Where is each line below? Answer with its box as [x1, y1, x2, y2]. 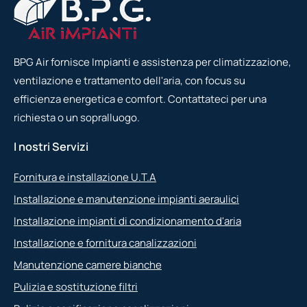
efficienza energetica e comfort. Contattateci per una [14, 91, 267, 106]
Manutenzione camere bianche [14, 257, 162, 272]
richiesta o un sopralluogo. [14, 110, 140, 125]
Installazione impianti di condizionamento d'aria [14, 213, 241, 228]
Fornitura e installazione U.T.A [14, 169, 156, 184]
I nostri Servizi [14, 138, 88, 154]
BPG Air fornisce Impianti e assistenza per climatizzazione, [14, 54, 291, 69]
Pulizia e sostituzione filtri [14, 279, 138, 294]
